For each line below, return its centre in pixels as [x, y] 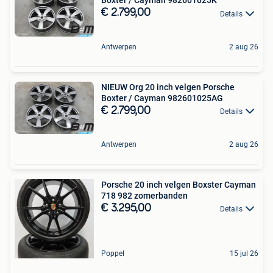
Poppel [113, 253]
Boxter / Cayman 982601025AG [162, 98]
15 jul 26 [244, 253]
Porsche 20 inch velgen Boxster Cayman [179, 184]
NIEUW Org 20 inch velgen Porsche [168, 87]
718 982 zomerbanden [144, 195]
